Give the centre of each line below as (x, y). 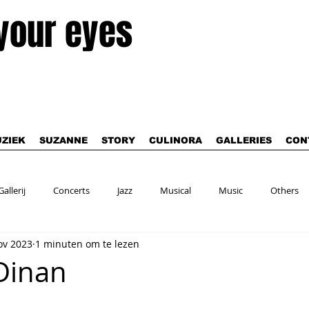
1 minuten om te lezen (87, 243)
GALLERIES (244, 140)
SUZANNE (63, 140)
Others (285, 190)
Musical (176, 190)
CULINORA (176, 140)
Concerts (71, 190)
